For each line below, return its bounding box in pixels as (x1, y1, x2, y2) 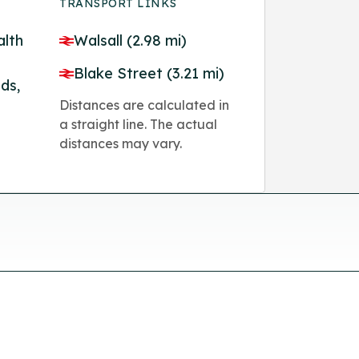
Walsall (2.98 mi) (74, 30, 188, 50)
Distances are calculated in (59, 96, 230, 113)
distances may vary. (59, 135, 183, 151)
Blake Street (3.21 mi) (74, 63, 225, 83)
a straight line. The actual (59, 115, 218, 132)
